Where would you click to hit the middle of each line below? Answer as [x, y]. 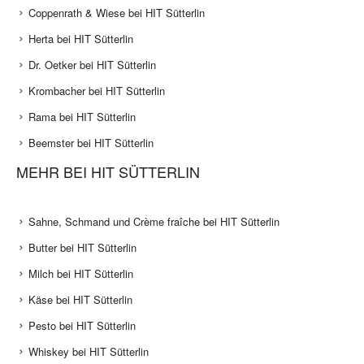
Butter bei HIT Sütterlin [82, 248]
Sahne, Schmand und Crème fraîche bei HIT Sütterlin [154, 222]
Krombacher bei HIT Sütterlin [97, 91]
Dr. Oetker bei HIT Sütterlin [92, 65]
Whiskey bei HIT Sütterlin [89, 352]
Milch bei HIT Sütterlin [81, 274]
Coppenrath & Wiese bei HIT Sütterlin [117, 13]
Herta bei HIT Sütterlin [81, 39]
